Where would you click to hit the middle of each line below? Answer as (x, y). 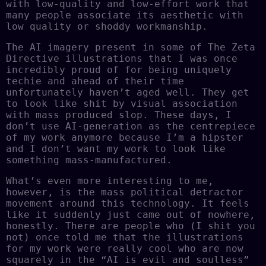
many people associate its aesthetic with (125, 15)
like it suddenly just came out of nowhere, (131, 214)
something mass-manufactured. (89, 160)
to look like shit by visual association (122, 103)
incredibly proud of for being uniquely (119, 69)
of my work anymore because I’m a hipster (125, 137)
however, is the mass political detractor (125, 192)
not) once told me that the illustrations (125, 237)
